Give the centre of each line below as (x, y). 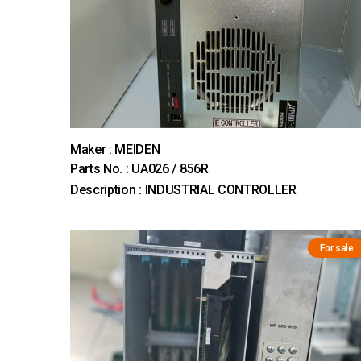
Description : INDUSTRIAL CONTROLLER (183, 190)
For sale (337, 249)
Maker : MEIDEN (115, 150)
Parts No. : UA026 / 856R (139, 169)
